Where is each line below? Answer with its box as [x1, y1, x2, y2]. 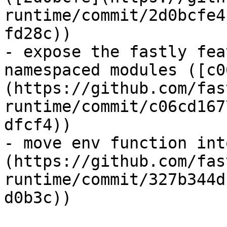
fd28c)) [4, 24, 71, 43]
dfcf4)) [4, 116, 71, 134]
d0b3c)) [4, 188, 71, 207]
